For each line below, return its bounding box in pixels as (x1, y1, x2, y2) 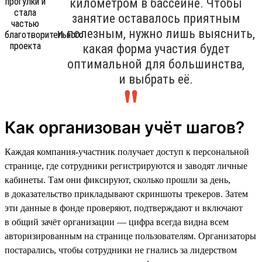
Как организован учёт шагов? (5, 117, 244, 137)
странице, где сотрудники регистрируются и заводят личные (5, 160, 247, 171)
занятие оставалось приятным (71, 11, 240, 26)
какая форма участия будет (82, 41, 230, 56)
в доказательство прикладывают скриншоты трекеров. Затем (5, 188, 248, 199)
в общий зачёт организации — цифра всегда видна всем (5, 216, 229, 227)
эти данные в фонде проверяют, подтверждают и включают (5, 202, 243, 213)
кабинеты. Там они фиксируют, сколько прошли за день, (5, 174, 230, 185)
